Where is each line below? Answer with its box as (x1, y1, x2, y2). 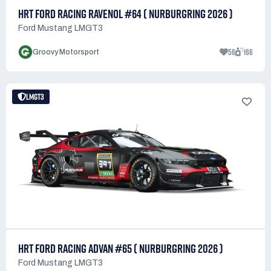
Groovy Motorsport (33, 47, 99, 56)
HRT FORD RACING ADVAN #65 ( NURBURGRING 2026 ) (18, 240, 223, 258)
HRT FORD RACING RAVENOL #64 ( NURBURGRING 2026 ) (18, 5, 233, 22)
